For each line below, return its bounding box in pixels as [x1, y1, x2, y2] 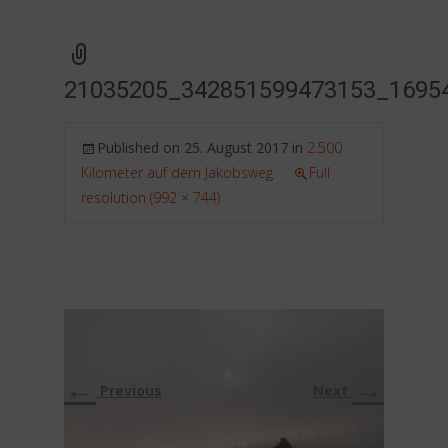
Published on [97, 138, 184, 157]
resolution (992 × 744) [81, 188, 220, 207]
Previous [96, 381, 162, 400]
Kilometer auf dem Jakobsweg [81, 163, 273, 182]
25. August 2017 [184, 138, 288, 157]
